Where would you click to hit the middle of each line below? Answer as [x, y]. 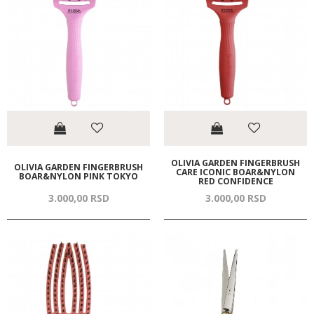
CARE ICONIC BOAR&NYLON [235, 172]
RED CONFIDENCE [235, 181]
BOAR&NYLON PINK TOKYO [78, 177]
